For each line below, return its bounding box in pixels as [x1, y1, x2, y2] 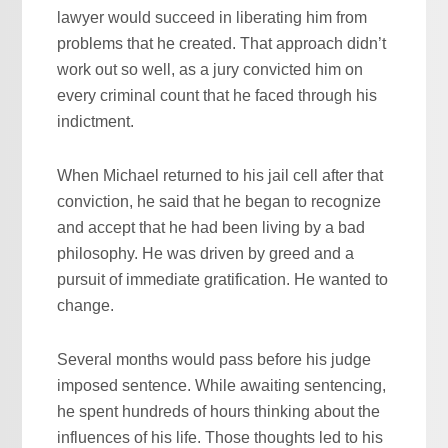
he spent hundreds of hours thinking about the [57, 402, 381, 420]
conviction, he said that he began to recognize [57, 192, 382, 210]
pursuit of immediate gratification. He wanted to [57, 270, 389, 288]
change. [57, 296, 115, 314]
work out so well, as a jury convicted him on [57, 60, 364, 78]
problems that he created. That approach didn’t [57, 34, 387, 52]
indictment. [57, 112, 135, 130]
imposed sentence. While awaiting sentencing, [57, 376, 387, 394]
